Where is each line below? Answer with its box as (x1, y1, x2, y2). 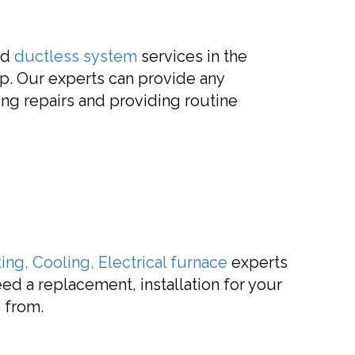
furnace (170, 253, 227, 272)
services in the (137, 47, 247, 66)
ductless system (14, 47, 137, 66)
